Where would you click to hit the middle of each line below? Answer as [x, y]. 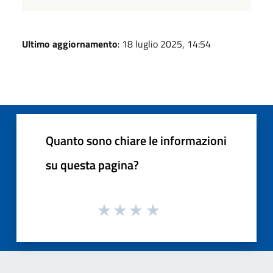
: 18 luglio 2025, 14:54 [164, 44]
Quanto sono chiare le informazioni [136, 141]
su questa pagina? [92, 165]
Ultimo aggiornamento [70, 44]
